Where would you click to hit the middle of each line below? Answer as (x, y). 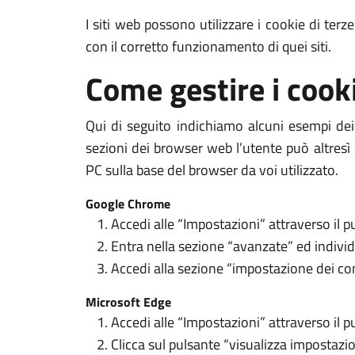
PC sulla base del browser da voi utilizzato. (212, 170)
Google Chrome (128, 204)
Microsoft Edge (128, 302)
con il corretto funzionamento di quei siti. (208, 46)
